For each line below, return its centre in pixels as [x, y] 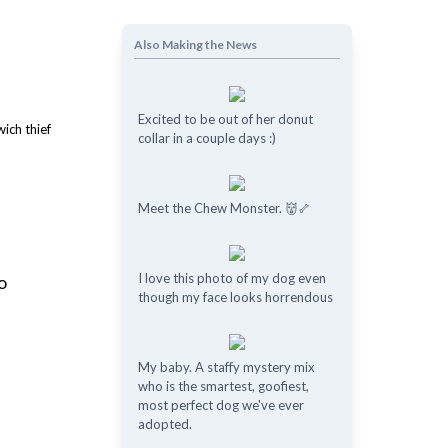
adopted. [164, 424]
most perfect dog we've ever [220, 405]
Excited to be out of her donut [225, 119]
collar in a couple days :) [206, 138]
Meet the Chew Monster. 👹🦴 [224, 208]
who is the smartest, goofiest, [223, 386]
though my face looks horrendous [235, 297]
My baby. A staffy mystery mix [226, 367]
